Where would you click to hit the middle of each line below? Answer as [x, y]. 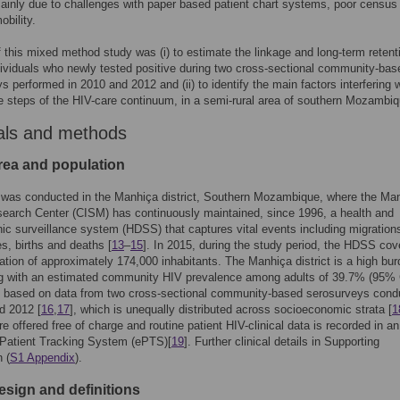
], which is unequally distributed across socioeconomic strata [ [231, 309]
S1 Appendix [42, 358]
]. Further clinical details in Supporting [282, 342]
